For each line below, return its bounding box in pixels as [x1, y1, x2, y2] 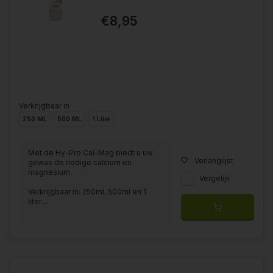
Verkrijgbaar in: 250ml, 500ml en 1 [28, 186, 146, 196]
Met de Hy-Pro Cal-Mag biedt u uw [28, 147, 153, 157]
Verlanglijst [194, 155, 233, 165]
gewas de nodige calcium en [28, 157, 132, 167]
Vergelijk [199, 173, 230, 183]
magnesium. [28, 167, 72, 177]
